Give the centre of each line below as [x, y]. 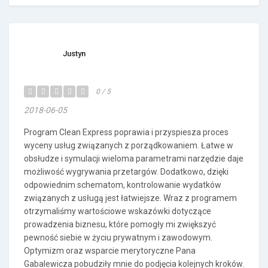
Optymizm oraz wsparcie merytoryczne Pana [110, 251]
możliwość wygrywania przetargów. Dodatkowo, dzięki [126, 172]
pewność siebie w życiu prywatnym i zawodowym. [118, 237]
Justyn [74, 54]
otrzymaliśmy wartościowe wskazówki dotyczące [118, 211]
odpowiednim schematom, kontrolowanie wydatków [123, 185]
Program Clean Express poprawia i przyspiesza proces [126, 132]
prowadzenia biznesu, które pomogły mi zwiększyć [120, 224]
